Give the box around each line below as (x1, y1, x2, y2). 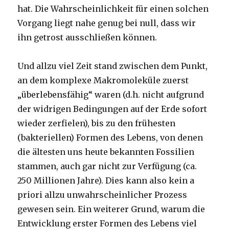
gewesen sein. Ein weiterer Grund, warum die (17, 204, 205, 215)
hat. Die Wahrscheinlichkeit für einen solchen (17, 4, 209, 14)
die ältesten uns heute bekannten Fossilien (17, 147, 195, 157)
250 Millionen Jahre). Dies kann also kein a (17, 175, 195, 186)
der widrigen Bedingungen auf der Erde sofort (17, 104, 208, 114)
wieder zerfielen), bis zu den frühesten (17, 118, 176, 129)
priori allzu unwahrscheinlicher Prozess (17, 190, 188, 200)
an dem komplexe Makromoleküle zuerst (17, 75, 189, 86)
